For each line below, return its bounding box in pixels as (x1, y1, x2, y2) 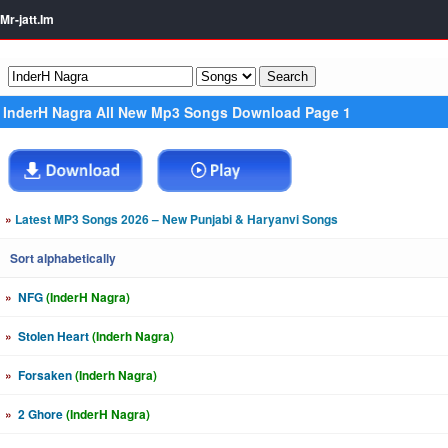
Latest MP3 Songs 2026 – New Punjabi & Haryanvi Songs (12, 210, 338, 228)
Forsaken (15, 366, 75, 384)
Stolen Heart (15, 327, 92, 345)
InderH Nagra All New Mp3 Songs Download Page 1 (3, 102, 351, 122)
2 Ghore (15, 405, 66, 423)
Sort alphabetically (10, 249, 116, 267)
